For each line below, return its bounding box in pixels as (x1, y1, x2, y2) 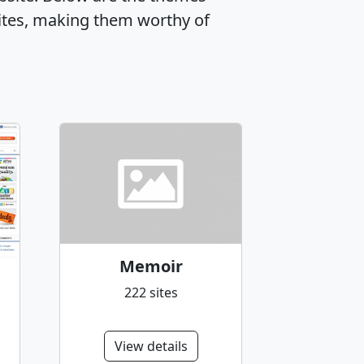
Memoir (119, 254, 183, 277)
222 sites (123, 283, 178, 301)
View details (114, 337, 188, 356)
